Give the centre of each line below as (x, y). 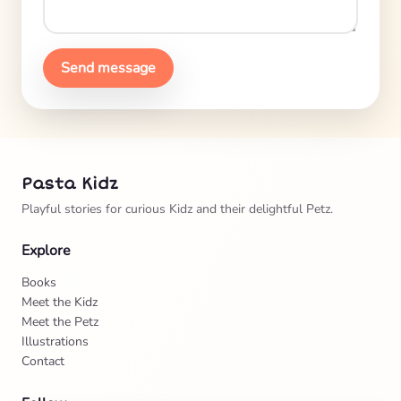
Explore (46, 251)
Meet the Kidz (60, 302)
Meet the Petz (60, 322)
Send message (108, 68)
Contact (43, 361)
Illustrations (55, 341)
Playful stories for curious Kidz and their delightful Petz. (177, 209)
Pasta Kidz (70, 183)
